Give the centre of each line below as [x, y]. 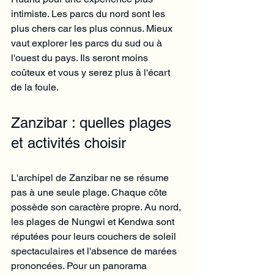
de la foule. [35, 87]
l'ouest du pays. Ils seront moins [81, 57]
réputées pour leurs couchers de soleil [95, 236]
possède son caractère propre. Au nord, [97, 207]
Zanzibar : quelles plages [93, 122]
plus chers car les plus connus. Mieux [93, 28]
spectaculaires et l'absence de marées [95, 251]
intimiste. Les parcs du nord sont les [89, 13]
